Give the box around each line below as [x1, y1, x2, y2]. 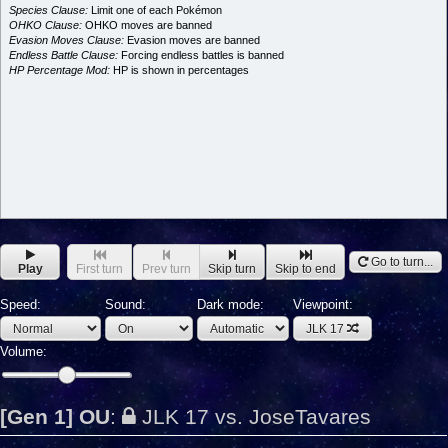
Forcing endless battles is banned [118, 49, 284, 61]
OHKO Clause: [9, 19, 82, 31]
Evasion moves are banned [124, 34, 260, 46]
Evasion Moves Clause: [9, 34, 124, 46]
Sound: [105, 297, 146, 313]
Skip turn [208, 261, 256, 276]
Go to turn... [368, 254, 433, 269]
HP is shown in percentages [110, 64, 249, 76]
